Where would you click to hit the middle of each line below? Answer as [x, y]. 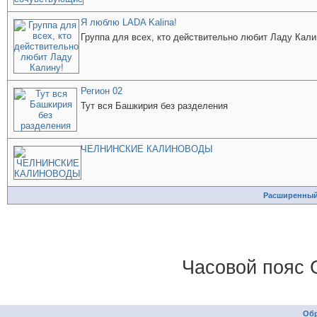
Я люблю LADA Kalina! [129, 22]
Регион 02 [102, 91]
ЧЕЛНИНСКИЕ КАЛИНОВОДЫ [147, 149]
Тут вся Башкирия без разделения [154, 106]
